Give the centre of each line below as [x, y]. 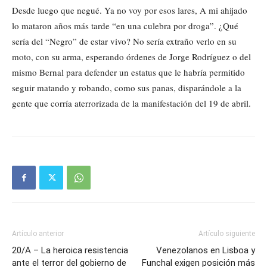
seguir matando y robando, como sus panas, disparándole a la [127, 88]
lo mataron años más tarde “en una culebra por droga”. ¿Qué [125, 26]
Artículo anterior [38, 234]
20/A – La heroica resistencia [70, 251]
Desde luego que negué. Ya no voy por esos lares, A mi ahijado [130, 10]
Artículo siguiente [227, 234]
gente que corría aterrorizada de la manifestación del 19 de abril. [131, 103]
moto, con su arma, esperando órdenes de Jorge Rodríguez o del [131, 57]
